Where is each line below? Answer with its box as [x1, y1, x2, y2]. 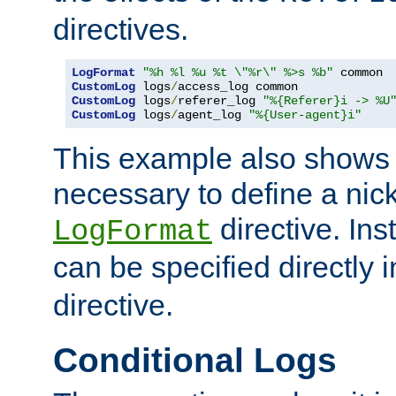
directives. [53, 11, 188, 46]
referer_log [178, 93, 263, 108]
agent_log [178, 107, 248, 122]
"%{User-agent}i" [248, 107, 362, 122]
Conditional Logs [53, 340, 337, 379]
